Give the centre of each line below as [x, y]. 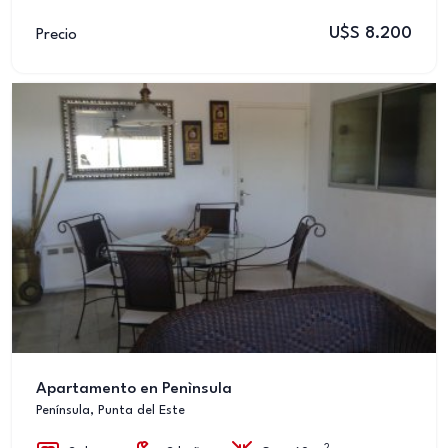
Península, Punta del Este [110, 410]
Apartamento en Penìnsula [134, 389]
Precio [56, 34]
